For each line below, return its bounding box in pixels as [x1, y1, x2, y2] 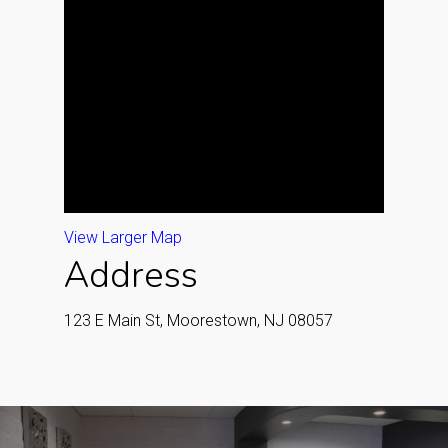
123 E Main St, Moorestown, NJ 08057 [64, 310, 333, 330]
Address [64, 250, 198, 300]
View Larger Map [64, 227, 182, 247]
